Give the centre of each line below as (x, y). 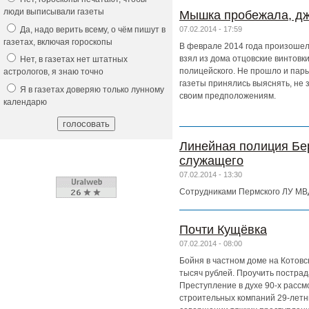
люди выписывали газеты (54, 11)
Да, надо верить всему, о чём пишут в (92, 29)
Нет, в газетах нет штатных (73, 60)
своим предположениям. (228, 96)
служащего (211, 160)
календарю (25, 102)
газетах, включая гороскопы (58, 42)
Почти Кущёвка (223, 229)
